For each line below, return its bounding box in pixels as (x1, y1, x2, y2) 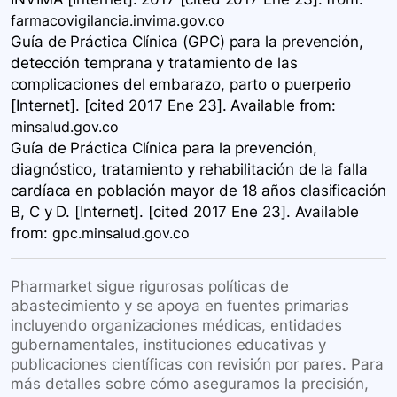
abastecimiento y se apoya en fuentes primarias (11, 297, 350, 315)
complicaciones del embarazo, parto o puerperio (11, 75, 352, 94)
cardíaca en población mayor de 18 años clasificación (11, 182, 386, 200)
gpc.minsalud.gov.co (51, 224, 190, 243)
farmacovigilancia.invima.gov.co (11, 12, 225, 30)
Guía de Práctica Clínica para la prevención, (11, 139, 317, 158)
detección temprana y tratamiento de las (11, 54, 298, 73)
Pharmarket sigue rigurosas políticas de (11, 277, 289, 296)
